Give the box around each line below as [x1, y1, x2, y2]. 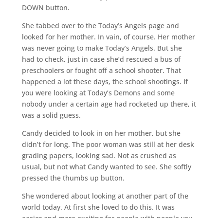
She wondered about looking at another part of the [21, 191, 188, 200]
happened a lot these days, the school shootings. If [21, 76, 188, 86]
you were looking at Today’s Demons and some [21, 88, 175, 97]
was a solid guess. [21, 110, 81, 120]
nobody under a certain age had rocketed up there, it [21, 99, 196, 109]
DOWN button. [21, 2, 70, 12]
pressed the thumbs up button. [21, 173, 125, 182]
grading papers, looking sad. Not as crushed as [21, 150, 176, 160]
